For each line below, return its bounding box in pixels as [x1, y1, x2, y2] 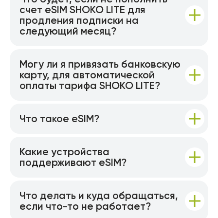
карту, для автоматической [19, 69, 155, 81]
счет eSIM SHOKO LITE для [19, 3, 145, 16]
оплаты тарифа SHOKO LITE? [19, 79, 160, 91]
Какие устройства [19, 145, 109, 158]
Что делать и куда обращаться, [19, 189, 178, 201]
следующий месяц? [19, 25, 116, 37]
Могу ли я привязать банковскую [19, 58, 181, 70]
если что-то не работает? [19, 200, 151, 212]
